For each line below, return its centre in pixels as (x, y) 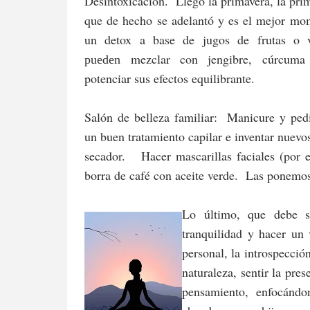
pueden (102, 59)
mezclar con (164, 58)
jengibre (228, 58)
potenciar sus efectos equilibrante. (170, 78)
